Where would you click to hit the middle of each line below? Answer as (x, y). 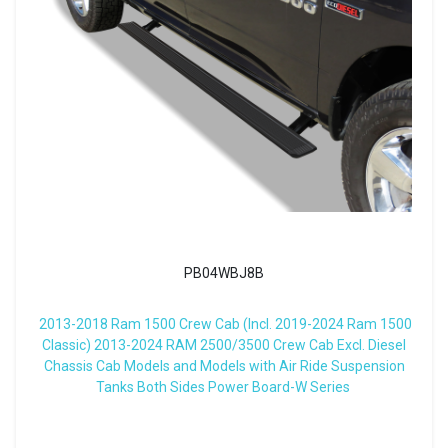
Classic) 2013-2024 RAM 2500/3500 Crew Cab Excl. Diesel (224, 345)
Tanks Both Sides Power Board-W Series (222, 387)
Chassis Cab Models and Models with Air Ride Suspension (224, 366)
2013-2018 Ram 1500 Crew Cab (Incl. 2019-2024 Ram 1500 (225, 324)
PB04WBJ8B (224, 273)
